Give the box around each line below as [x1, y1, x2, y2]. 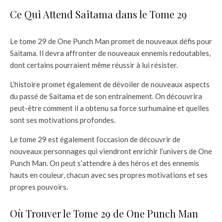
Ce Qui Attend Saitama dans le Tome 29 [10, 7, 187, 21]
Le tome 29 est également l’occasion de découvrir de [10, 134, 180, 144]
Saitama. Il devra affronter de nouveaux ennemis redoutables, [10, 48, 211, 57]
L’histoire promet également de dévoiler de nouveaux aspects [10, 79, 210, 89]
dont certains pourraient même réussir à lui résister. [10, 60, 178, 69]
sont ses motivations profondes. [10, 115, 115, 124]
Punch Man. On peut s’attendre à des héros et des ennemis [10, 158, 199, 167]
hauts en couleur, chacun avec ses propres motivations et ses [10, 170, 208, 179]
